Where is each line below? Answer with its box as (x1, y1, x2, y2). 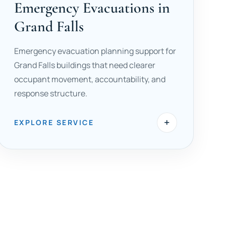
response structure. (14, 88, 87, 99)
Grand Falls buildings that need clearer (14, 60, 155, 71)
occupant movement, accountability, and (14, 74, 165, 85)
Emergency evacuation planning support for (14, 45, 176, 56)
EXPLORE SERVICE (14, 118, 94, 127)
